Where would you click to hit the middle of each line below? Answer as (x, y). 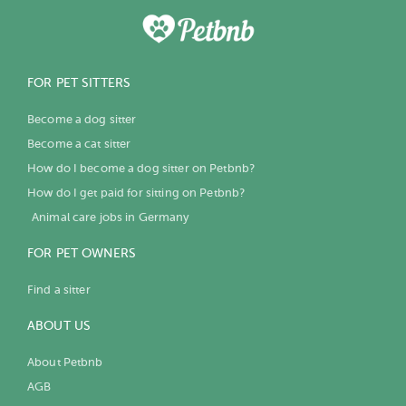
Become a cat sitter (79, 143)
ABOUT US (59, 325)
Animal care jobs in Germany (111, 217)
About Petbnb (65, 362)
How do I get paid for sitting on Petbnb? (136, 192)
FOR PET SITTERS (79, 82)
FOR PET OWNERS (82, 253)
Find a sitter (59, 289)
